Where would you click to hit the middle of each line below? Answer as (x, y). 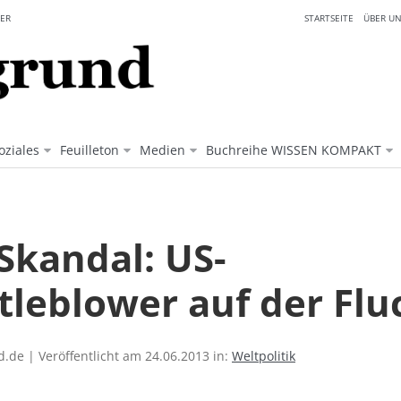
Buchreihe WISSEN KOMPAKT (294, 150)
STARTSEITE (329, 18)
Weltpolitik (264, 356)
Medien (162, 150)
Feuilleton (90, 150)
